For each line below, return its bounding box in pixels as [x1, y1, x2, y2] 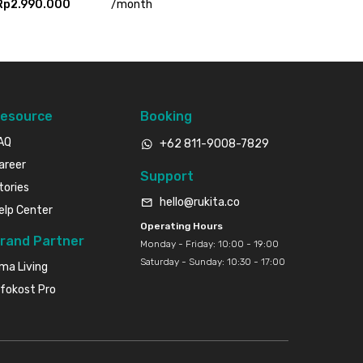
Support [139, 168, 194, 184]
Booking [139, 108, 192, 124]
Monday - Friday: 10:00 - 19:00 [139, 237, 279, 250]
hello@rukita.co [159, 194, 240, 209]
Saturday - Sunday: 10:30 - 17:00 [139, 255, 285, 267]
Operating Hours [139, 220, 223, 232]
